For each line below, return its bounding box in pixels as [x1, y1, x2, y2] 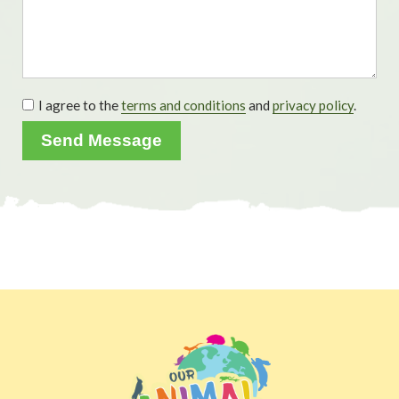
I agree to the [38, 97, 121, 114]
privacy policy [273, 97, 354, 114]
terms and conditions [121, 97, 246, 114]
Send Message [41, 131, 162, 151]
